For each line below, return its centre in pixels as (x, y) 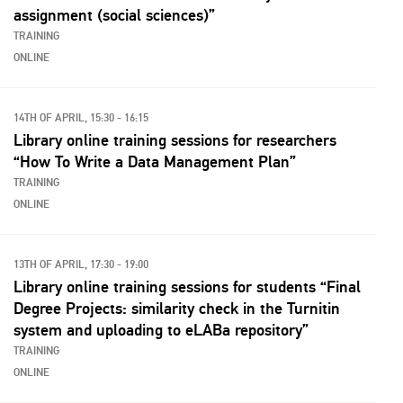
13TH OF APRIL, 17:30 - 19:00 (81, 265)
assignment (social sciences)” (114, 15)
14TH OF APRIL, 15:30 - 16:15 (81, 118)
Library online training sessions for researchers (175, 140)
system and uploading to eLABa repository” (161, 330)
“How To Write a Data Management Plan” (155, 162)
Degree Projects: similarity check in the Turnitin (177, 309)
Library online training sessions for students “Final (187, 287)
